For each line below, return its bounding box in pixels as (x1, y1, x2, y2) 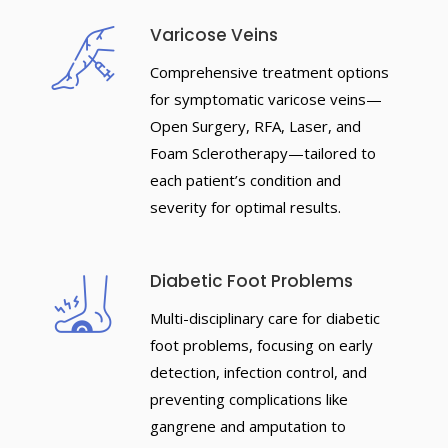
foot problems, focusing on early (149, 335, 373, 355)
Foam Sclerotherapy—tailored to (149, 143, 376, 163)
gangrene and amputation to (149, 416, 346, 436)
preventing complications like (149, 389, 348, 409)
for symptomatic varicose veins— (149, 89, 382, 109)
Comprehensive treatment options (149, 62, 389, 82)
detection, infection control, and (149, 362, 367, 382)
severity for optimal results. (149, 197, 341, 217)
